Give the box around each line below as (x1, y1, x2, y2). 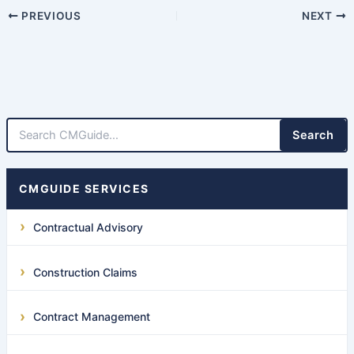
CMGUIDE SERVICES (18, 181, 149, 195)
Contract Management (32, 310, 150, 324)
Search (292, 127, 334, 142)
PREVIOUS (18, 9, 81, 22)
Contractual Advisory (32, 220, 143, 234)
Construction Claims (32, 265, 137, 279)
